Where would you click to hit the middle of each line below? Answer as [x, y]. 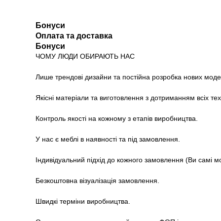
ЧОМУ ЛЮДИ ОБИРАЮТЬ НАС [85, 56]
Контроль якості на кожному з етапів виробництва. [117, 119]
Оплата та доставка [74, 36]
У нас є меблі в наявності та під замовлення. [108, 139]
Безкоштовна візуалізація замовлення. [97, 181]
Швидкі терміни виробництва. [83, 202]
